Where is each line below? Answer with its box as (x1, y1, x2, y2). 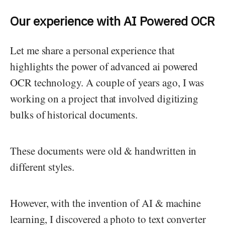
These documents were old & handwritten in (10, 144, 197, 158)
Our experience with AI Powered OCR (10, 13, 215, 30)
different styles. (10, 160, 74, 174)
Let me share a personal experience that (10, 43, 175, 58)
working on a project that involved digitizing (10, 91, 199, 106)
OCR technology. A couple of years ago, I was (10, 75, 204, 90)
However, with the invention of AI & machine (10, 196, 201, 210)
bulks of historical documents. (10, 107, 138, 122)
